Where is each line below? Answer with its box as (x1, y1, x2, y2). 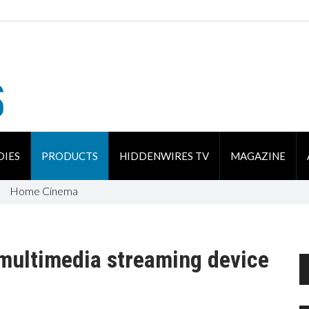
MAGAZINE (230, 150, 286, 162)
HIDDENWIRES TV (119, 150, 209, 162)
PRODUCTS (41, 150, 98, 162)
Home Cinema (9, 184, 78, 197)
